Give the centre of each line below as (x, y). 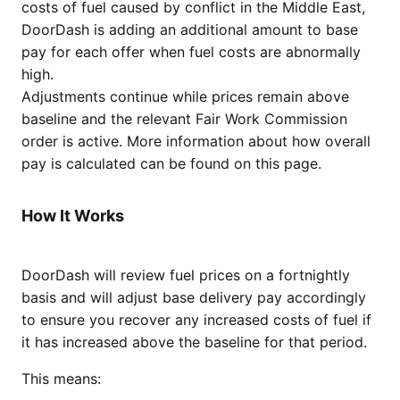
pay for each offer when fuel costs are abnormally (191, 52)
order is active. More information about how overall (196, 141)
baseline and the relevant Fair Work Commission (184, 119)
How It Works (73, 216)
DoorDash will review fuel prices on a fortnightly (186, 275)
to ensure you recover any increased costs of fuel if (196, 320)
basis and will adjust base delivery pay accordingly (194, 297)
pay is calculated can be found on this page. (171, 163)
